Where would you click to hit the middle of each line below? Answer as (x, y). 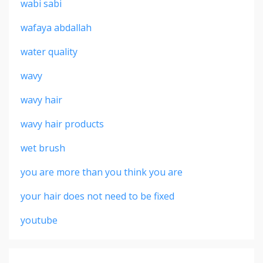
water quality (49, 51)
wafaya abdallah (56, 27)
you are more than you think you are (102, 172)
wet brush (43, 148)
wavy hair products (62, 124)
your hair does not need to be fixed (97, 196)
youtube (39, 220)
